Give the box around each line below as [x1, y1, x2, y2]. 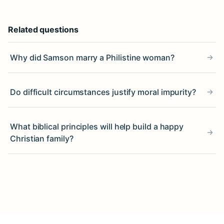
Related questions [8, 24, 78, 34]
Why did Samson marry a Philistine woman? [10, 52, 174, 62]
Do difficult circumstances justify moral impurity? [10, 87, 196, 97]
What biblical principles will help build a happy [10, 121, 184, 131]
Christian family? [10, 133, 73, 143]
